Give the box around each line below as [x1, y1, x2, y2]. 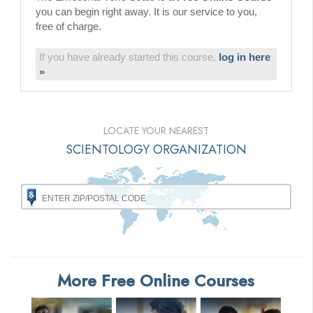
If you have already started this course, [39, 51, 219, 64]
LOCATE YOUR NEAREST [103, 124, 209, 138]
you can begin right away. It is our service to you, [36, 6, 257, 18]
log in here [219, 51, 270, 64]
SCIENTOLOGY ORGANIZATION [66, 140, 247, 159]
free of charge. [36, 20, 101, 33]
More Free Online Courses [57, 268, 255, 293]
